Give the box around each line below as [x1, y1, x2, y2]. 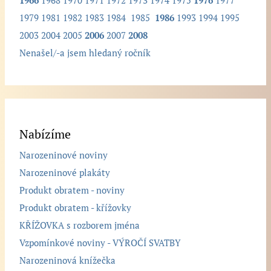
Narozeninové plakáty [19, 166, 111, 178]
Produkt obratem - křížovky [19, 201, 132, 214]
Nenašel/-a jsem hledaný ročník [19, 47, 151, 59]
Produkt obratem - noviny [19, 184, 125, 196]
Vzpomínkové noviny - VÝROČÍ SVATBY [19, 237, 181, 249]
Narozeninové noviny [19, 149, 108, 161]
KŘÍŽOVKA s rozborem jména [19, 219, 140, 231]
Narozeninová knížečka [19, 254, 116, 266]
